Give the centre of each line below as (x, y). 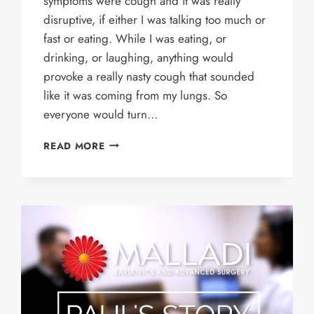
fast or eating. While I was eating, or (135, 38)
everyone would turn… (101, 114)
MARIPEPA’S (135, 142)
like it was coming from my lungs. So (136, 95)
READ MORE (74, 145)
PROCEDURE (135, 201)
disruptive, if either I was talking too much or (155, 19)
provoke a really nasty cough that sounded (149, 76)
